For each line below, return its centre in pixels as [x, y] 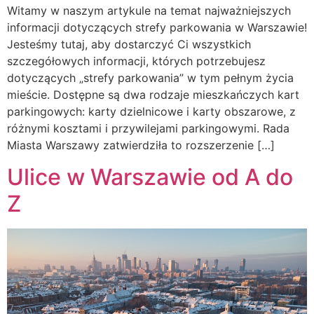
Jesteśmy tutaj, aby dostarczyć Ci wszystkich [129, 45]
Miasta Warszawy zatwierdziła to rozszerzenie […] [141, 145]
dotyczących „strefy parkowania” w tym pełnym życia [150, 78]
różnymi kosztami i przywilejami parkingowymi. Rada [148, 129]
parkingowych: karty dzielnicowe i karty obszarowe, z [151, 112]
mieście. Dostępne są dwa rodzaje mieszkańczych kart [153, 95]
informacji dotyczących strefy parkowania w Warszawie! [157, 28]
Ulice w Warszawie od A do [150, 177]
